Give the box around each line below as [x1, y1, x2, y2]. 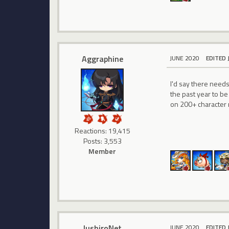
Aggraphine [81, 53, 123, 65]
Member [88, 146, 117, 157]
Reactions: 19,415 [74, 125, 130, 136]
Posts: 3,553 [83, 135, 122, 147]
